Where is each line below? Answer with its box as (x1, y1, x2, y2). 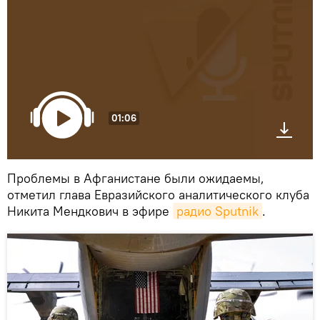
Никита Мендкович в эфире (7, 202, 173, 219)
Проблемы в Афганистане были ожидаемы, (7, 169, 264, 186)
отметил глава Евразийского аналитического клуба (7, 186, 309, 203)
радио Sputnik (176, 202, 259, 219)
